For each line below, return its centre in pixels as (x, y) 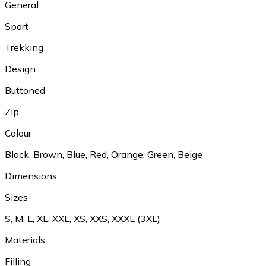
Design (20, 69)
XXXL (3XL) (136, 219)
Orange (127, 155)
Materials (25, 240)
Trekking (24, 48)
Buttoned (25, 91)
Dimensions (31, 176)
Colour (18, 133)
